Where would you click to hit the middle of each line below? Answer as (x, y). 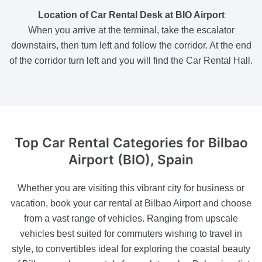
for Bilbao (217, 142)
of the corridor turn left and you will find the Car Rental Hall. (131, 60)
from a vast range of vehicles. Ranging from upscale (131, 218)
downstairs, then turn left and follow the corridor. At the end (131, 45)
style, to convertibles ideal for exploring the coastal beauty (131, 249)
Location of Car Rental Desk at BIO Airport (131, 15)
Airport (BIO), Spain (131, 159)
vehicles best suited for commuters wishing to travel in (131, 233)
